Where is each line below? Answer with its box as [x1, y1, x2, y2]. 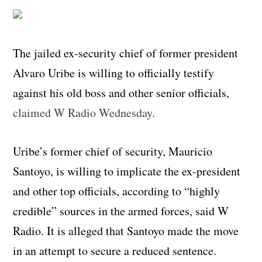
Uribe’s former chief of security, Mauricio [13, 143, 213, 159]
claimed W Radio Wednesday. [13, 104, 156, 120]
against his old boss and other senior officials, [13, 84, 230, 101]
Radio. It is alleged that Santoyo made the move [13, 222, 239, 239]
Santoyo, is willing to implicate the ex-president [13, 163, 241, 179]
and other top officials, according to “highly [13, 182, 220, 199]
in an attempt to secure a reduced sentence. [13, 242, 217, 258]
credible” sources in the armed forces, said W [13, 202, 229, 219]
